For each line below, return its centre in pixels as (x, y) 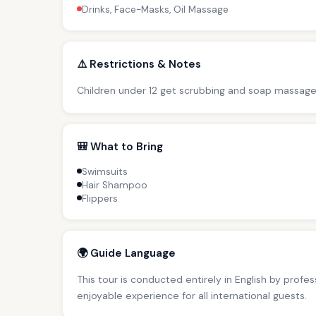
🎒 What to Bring (120, 146)
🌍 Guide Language (126, 253)
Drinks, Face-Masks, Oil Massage (155, 9)
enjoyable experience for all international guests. (192, 295)
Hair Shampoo (115, 185)
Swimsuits (105, 171)
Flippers (100, 198)
